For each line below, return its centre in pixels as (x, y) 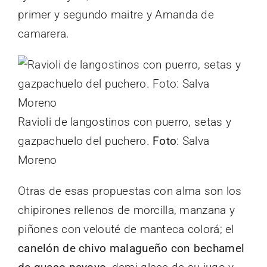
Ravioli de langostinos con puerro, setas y (125, 122)
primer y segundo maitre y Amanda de (116, 14)
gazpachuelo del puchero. (86, 141)
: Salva (193, 141)
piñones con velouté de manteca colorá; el (126, 229)
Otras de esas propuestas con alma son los (130, 191)
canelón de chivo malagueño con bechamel (131, 248)
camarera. (44, 33)
